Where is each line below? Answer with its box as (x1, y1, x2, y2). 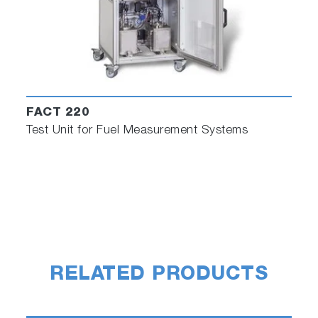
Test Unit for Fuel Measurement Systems (26, 125, 248, 138)
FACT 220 (26, 107, 90, 120)
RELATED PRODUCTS (50, 266, 268, 286)
